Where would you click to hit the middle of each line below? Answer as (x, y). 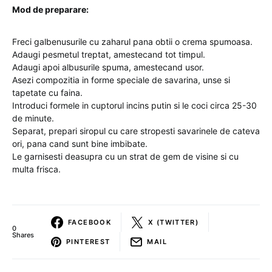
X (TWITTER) (174, 222)
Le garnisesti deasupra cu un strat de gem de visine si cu (125, 156)
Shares (23, 235)
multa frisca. (36, 169)
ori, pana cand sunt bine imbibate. (80, 144)
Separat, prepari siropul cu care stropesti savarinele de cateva (136, 131)
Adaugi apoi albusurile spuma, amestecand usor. (108, 67)
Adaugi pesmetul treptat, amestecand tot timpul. (109, 54)
